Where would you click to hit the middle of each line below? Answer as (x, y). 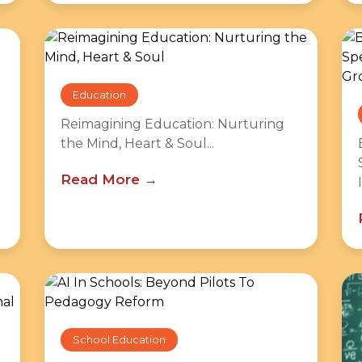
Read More (100, 179)
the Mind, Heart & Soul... (137, 143)
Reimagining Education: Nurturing (172, 124)
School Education (119, 340)
